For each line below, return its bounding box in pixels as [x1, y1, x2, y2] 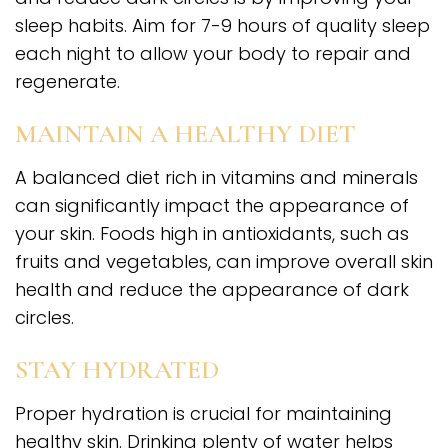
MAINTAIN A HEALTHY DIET [15, 118, 356, 150]
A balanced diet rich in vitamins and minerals [15, 165, 418, 191]
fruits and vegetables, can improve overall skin [15, 249, 433, 275]
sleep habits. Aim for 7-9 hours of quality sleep [15, 13, 430, 39]
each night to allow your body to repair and [15, 41, 411, 67]
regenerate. [15, 69, 120, 95]
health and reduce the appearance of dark [15, 277, 409, 303]
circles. [15, 305, 74, 331]
